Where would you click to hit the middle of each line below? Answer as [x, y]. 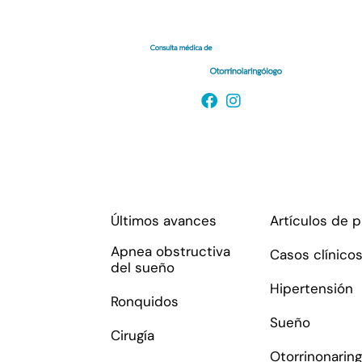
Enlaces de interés [185, 172]
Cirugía [133, 336]
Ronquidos [145, 302]
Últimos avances [164, 221]
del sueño [143, 268]
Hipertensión [311, 289]
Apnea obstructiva [170, 252]
